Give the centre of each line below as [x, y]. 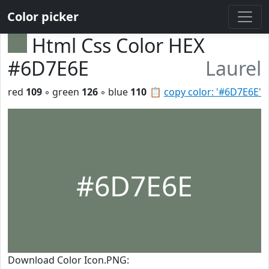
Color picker [43, 17]
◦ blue [114, 92]
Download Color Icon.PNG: [68, 260]
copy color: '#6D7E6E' [213, 92]
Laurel [233, 68]
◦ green [62, 92]
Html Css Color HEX [118, 45]
